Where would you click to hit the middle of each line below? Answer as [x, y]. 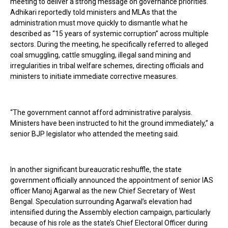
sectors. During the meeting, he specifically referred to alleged [109, 44]
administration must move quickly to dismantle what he [99, 23]
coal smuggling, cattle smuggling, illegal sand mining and [101, 55]
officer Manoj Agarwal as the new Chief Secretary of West [103, 191]
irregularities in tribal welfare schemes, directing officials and [107, 65]
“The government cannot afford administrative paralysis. [101, 112]
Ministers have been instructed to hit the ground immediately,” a [112, 123]
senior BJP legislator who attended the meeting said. [95, 134]
